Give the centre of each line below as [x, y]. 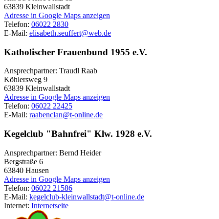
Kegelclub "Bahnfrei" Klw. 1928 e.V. [78, 134]
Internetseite [50, 205]
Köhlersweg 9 [26, 80]
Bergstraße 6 [23, 161]
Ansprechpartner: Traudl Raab [51, 71]
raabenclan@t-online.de [66, 115]
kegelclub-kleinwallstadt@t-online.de [87, 197]
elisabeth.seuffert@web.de [70, 33]
